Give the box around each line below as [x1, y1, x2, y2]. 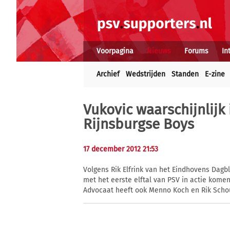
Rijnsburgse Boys [83, 116, 194, 132]
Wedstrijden [126, 70, 165, 79]
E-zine [205, 70, 225, 79]
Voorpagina [97, 47, 133, 55]
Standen [171, 70, 199, 79]
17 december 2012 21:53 [83, 145, 158, 154]
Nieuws [147, 47, 171, 55]
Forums [184, 47, 208, 55]
